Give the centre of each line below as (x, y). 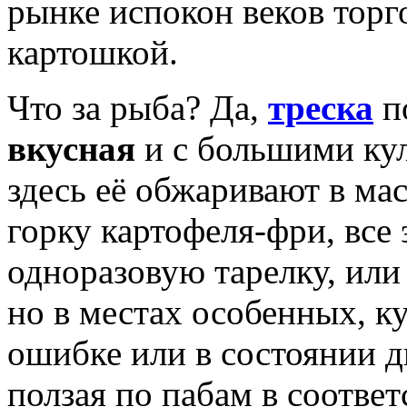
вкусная (71, 149)
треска (321, 108)
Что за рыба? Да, (138, 108)
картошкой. (93, 53)
